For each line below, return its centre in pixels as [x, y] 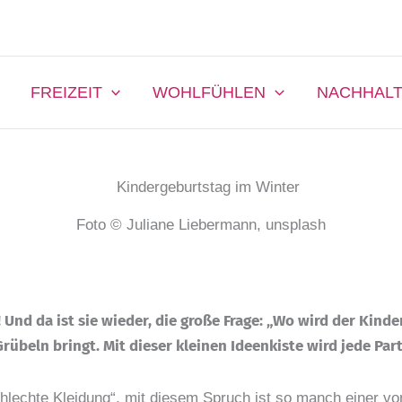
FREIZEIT [66, 92]
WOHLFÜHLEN [210, 92]
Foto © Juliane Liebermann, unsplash [201, 224]
